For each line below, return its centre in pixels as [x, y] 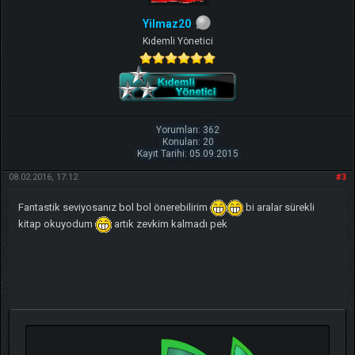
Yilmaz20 [166, 23]
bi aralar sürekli [279, 208]
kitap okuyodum [56, 224]
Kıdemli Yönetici [177, 42]
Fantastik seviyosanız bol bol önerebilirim [114, 208]
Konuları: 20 [188, 142]
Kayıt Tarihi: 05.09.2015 [188, 154]
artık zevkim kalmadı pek [169, 224]
